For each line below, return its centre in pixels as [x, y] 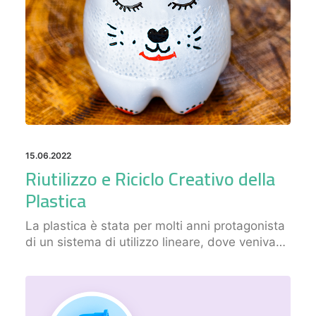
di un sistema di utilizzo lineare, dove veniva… [156, 242]
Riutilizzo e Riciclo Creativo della [150, 179]
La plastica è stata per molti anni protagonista [155, 226]
